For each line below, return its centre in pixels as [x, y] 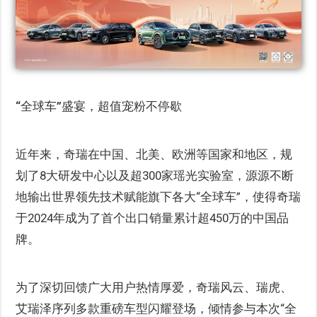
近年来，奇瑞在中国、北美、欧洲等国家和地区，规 [154, 155]
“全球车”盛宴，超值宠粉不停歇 [99, 106]
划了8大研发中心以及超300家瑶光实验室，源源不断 [155, 176]
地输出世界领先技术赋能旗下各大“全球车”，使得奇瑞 [158, 197]
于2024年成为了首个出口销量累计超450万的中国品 [152, 218]
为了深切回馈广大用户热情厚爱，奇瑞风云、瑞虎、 [154, 288]
